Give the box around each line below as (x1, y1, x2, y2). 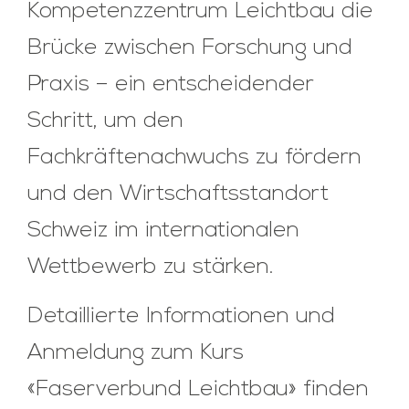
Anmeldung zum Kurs (27, 341, 244, 364)
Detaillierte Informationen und (27, 305, 335, 328)
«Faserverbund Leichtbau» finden (27, 378, 369, 401)
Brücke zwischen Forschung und (27, 37, 352, 59)
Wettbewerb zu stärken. (27, 256, 274, 278)
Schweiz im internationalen (27, 219, 299, 242)
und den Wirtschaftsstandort (27, 183, 329, 205)
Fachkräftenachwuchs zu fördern (27, 146, 362, 169)
